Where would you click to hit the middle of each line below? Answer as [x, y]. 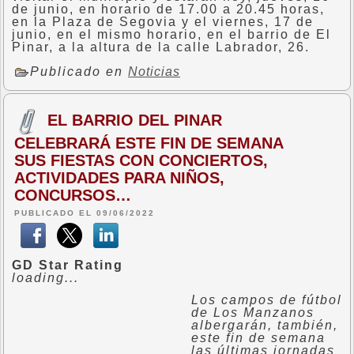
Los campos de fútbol [267, 300]
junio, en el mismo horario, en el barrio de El [171, 34]
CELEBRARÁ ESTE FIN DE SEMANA [149, 143]
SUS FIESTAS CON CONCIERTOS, [141, 160]
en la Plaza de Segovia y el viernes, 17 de [163, 22]
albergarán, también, [265, 325]
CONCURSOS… [73, 195]
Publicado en [79, 72]
